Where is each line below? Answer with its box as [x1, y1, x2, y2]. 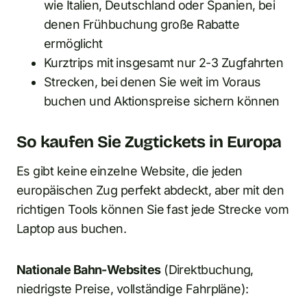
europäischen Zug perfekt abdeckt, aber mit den [16, 182, 284, 197]
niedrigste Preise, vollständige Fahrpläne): [16, 281, 249, 296]
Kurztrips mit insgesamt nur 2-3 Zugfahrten [44, 55, 284, 70]
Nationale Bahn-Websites [16, 262, 161, 277]
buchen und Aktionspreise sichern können [44, 93, 280, 108]
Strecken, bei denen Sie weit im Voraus [44, 74, 261, 89]
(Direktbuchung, [160, 262, 254, 277]
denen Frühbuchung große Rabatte [44, 16, 240, 32]
